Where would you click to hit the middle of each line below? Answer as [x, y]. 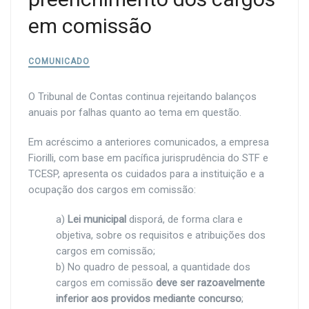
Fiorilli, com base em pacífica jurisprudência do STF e [148, 158]
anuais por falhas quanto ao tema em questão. [135, 112]
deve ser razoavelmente [210, 283]
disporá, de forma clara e [185, 219]
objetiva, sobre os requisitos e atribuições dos [161, 235]
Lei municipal [97, 219]
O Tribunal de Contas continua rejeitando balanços [142, 97]
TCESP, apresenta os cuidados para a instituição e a [146, 174]
